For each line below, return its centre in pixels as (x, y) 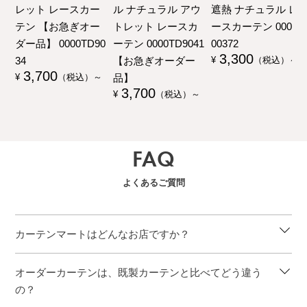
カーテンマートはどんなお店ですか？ (103, 234)
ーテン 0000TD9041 (159, 43)
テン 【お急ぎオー (58, 26)
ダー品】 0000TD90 (61, 43)
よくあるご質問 (153, 182)
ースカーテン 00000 (257, 26)
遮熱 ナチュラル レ (255, 9)
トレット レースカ (156, 26)
